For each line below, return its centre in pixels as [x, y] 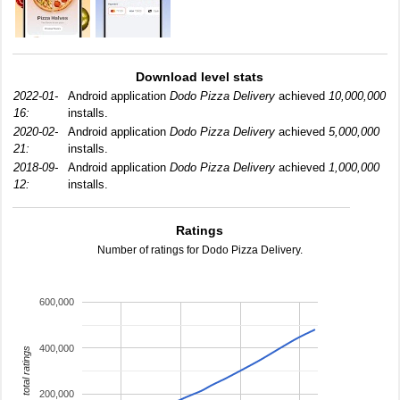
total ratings [25, 371]
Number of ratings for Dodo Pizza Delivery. [200, 250]
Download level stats [200, 77]
